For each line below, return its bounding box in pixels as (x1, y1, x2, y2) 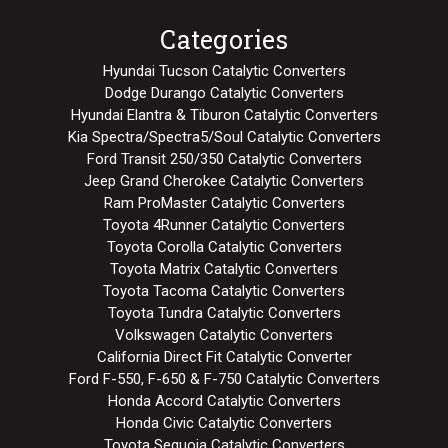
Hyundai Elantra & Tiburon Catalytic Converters (70, 105, 378, 124)
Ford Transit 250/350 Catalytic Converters (86, 149, 362, 168)
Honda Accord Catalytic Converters (107, 391, 341, 410)
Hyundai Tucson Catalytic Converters (102, 61, 346, 80)
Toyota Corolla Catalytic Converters (106, 237, 342, 256)
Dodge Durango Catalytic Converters (104, 83, 344, 102)
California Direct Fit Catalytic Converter (96, 347, 352, 366)
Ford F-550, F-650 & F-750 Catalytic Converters (68, 369, 380, 388)
